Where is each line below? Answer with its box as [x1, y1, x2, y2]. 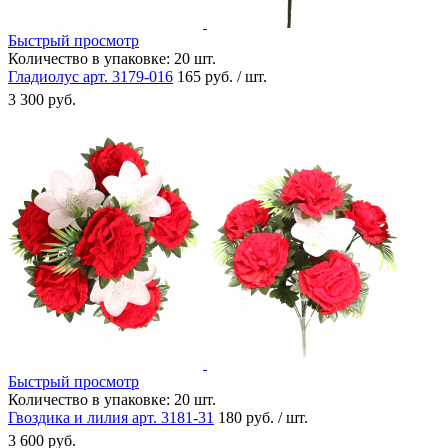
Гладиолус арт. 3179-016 [8, 67, 173, 85]
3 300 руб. [8, 90, 76, 108]
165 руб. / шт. [177, 67, 267, 85]
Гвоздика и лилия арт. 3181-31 [8, 408, 214, 426]
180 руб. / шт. [218, 408, 308, 426]
